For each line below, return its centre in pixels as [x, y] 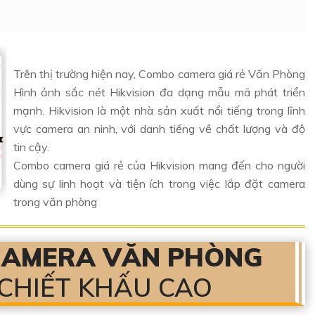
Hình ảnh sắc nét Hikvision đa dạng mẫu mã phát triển [159, 92]
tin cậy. [31, 147]
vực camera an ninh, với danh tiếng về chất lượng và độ [159, 129]
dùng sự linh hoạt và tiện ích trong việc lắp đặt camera [159, 184]
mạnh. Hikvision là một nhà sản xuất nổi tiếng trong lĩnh [159, 110]
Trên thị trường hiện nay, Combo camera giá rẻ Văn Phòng [159, 74]
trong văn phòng [55, 202]
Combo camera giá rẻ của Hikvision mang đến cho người [159, 165]
